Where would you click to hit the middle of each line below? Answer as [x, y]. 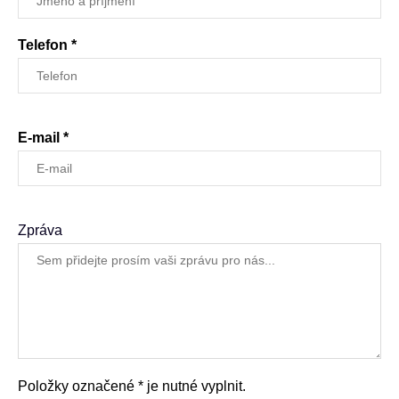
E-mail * [43, 138]
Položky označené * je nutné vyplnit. [132, 386]
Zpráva [40, 230]
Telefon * [47, 45]
